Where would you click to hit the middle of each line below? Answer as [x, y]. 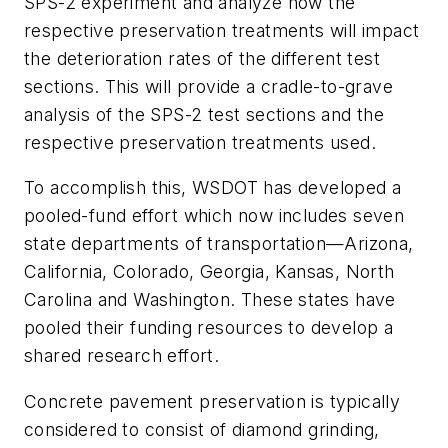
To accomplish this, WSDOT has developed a [213, 188]
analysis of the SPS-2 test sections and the [204, 114]
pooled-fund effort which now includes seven [214, 216]
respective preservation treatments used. [203, 142]
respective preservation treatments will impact [222, 30]
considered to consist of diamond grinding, [202, 429]
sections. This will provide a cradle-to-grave [208, 86]
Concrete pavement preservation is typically [212, 401]
